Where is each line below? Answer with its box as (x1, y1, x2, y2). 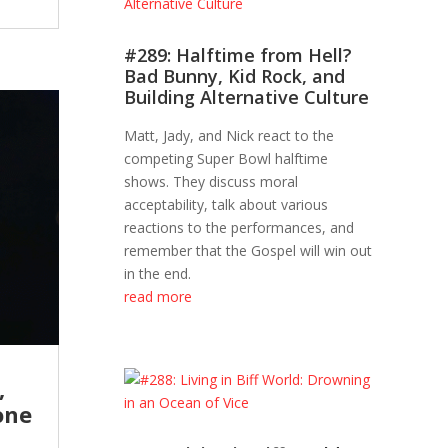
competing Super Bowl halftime (124, 149, 329, 169)
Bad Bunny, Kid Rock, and (124, 64, 346, 89)
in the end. (124, 264, 192, 284)
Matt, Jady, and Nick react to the (124, 126, 335, 146)
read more (124, 287, 193, 307)
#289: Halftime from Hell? (124, 43, 353, 68)
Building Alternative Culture (124, 85, 370, 110)
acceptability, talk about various (124, 195, 329, 215)
